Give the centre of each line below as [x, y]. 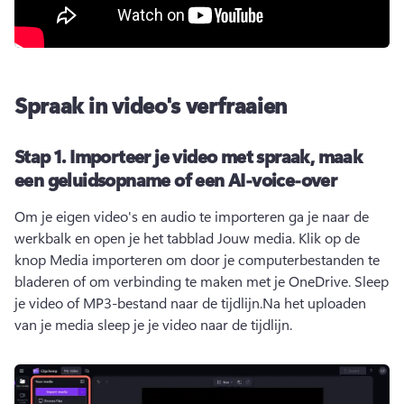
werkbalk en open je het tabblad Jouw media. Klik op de [187, 238]
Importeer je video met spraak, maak [216, 156]
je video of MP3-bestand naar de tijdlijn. [138, 303]
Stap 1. [42, 156]
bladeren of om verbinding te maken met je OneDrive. [184, 281]
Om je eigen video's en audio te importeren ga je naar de [192, 216]
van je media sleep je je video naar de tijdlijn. [153, 324]
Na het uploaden [314, 303]
